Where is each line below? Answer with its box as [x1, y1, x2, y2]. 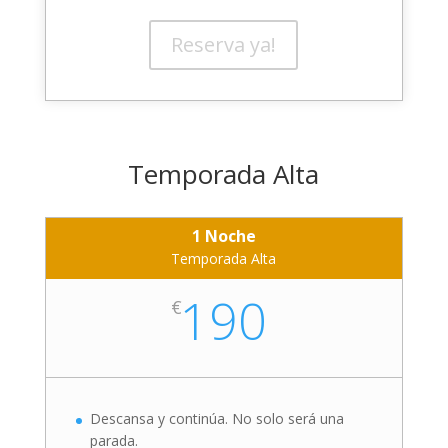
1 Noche [191, 225, 256, 248]
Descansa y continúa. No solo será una [89, 409, 344, 429]
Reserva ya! [171, 31, 277, 59]
